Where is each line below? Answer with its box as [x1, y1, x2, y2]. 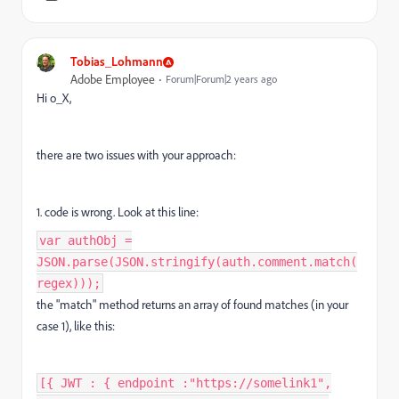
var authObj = [39, 233, 132, 248]
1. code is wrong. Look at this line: [37, 204, 199, 221]
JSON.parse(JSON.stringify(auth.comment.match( [37, 255, 357, 270]
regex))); [37, 276, 101, 291]
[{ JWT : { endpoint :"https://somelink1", [39, 376, 331, 391]
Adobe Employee [70, 71, 155, 88]
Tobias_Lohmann [70, 53, 163, 69]
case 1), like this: [37, 318, 115, 335]
